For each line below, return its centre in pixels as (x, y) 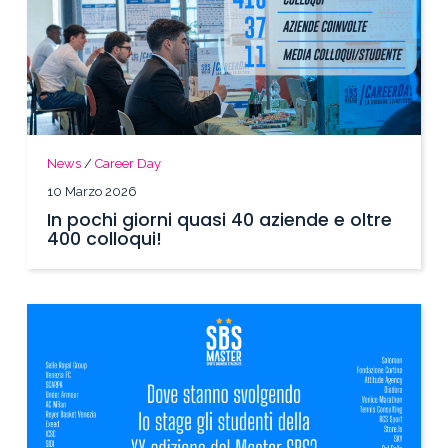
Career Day (128, 164)
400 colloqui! (105, 239)
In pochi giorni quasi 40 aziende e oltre (220, 220)
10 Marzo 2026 (92, 192)
